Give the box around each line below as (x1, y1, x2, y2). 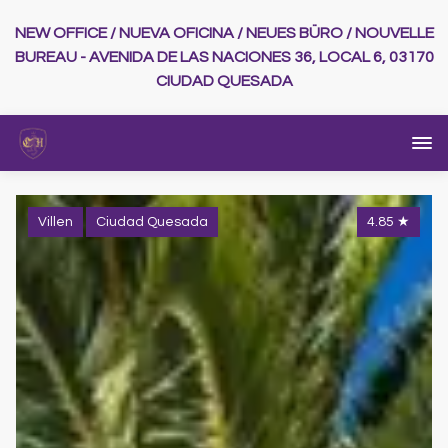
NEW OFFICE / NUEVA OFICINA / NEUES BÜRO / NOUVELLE (14, 25, 434, 42)
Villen (38, 214, 73, 229)
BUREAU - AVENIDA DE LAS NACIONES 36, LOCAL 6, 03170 (14, 49, 434, 66)
